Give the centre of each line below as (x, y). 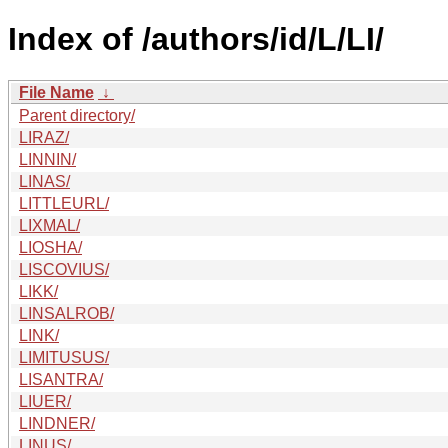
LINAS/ (44, 181)
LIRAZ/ (44, 137)
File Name (56, 92)
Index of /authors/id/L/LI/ (196, 39)
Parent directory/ (77, 115)
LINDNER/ (57, 423)
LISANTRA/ (61, 379)
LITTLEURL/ (64, 203)
